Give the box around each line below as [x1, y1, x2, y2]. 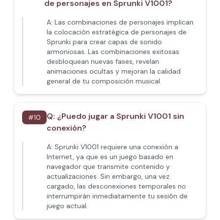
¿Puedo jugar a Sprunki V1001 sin [57, 111, 184, 121]
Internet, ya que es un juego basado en [47, 152, 173, 161]
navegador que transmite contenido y [47, 162, 170, 171]
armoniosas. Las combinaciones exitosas [47, 47, 179, 56]
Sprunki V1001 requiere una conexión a [55, 142, 178, 151]
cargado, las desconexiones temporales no [47, 182, 186, 191]
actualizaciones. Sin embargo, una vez [47, 172, 169, 181]
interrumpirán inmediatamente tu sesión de [47, 192, 188, 200]
